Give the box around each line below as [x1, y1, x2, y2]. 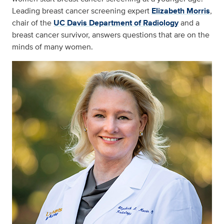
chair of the [12, 17, 53, 29]
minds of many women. [12, 41, 93, 53]
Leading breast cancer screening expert [12, 5, 151, 17]
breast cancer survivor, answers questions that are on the [12, 29, 209, 41]
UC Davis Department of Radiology [53, 17, 178, 29]
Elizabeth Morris [151, 5, 210, 17]
